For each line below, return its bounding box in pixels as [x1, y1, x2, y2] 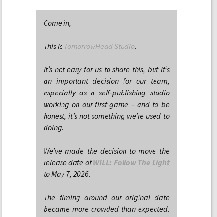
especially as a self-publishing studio [44, 88, 170, 97]
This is [44, 41, 64, 51]
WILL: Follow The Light [93, 157, 170, 167]
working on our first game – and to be [44, 99, 170, 109]
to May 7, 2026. [44, 169, 91, 179]
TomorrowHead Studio [64, 41, 135, 51]
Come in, [44, 18, 71, 28]
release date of [44, 157, 93, 167]
